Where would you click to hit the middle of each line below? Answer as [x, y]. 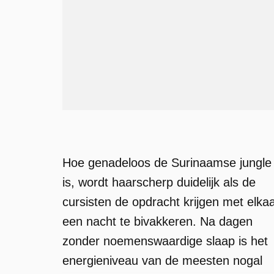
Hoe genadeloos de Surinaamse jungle [167, 163]
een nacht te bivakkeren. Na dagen [157, 221]
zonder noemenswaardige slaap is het [165, 241]
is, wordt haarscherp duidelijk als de [159, 182]
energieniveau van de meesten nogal [162, 261]
